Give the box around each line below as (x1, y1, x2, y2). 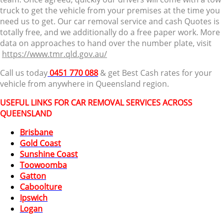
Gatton (20, 170, 46, 181)
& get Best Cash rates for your (98, 67, 212, 78)
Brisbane (20, 126, 53, 138)
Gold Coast (20, 137, 61, 149)
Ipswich (20, 192, 48, 203)
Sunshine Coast (20, 148, 78, 160)
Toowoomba (20, 159, 67, 170)
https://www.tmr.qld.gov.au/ (2, 48, 107, 59)
